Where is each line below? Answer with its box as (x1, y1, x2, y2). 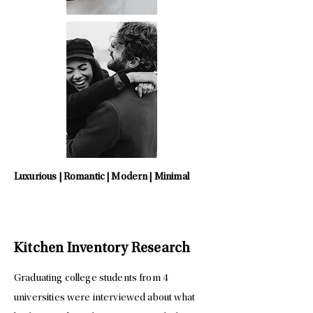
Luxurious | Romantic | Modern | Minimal (14, 172, 189, 182)
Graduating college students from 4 (14, 273, 168, 284)
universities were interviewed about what (14, 293, 195, 303)
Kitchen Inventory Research (14, 242, 191, 256)
